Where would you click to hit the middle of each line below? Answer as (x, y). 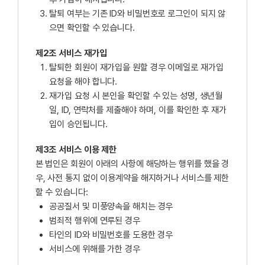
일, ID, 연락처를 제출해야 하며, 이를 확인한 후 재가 (138, 110)
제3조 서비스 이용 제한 (76, 150)
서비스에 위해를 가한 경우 (95, 249)
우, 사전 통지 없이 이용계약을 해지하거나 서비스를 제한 (132, 178)
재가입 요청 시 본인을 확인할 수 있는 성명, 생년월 (136, 96)
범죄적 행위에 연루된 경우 (95, 221)
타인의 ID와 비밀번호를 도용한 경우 (111, 235)
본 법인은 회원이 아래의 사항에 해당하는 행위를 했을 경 (132, 164)
